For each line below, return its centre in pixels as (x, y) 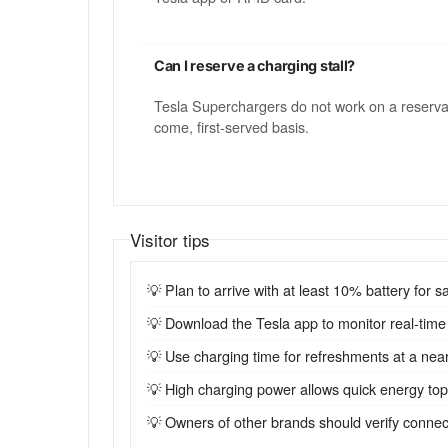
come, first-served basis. (231, 127)
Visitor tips (170, 240)
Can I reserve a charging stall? (255, 66)
